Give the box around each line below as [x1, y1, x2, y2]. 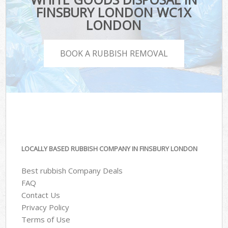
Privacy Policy [21, 202, 70, 212]
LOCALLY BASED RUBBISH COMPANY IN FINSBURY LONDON [21, 144, 198, 154]
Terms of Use [21, 214, 71, 224]
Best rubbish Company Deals [21, 165, 123, 176]
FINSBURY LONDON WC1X [36, 4, 192, 21]
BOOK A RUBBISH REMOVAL [60, 47, 168, 59]
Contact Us [21, 189, 61, 200]
